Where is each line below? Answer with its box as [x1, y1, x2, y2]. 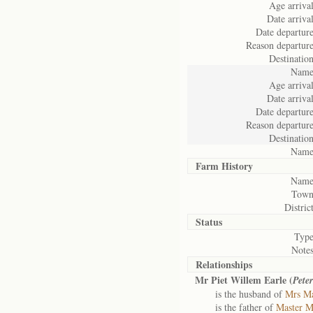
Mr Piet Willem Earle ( [195, 272, 293, 287]
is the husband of [195, 287, 285, 300]
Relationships [196, 257, 252, 272]
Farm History [196, 159, 253, 173]
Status [196, 214, 222, 229]
